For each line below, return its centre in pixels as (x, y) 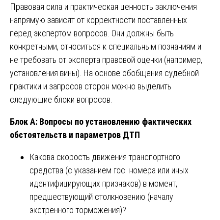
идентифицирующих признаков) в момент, (103, 183)
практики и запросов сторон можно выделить (91, 86)
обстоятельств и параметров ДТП (75, 135)
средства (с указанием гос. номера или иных (109, 170)
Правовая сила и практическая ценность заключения (103, 6)
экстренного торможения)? (78, 210)
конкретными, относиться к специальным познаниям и (106, 46)
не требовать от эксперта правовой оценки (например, (106, 59)
